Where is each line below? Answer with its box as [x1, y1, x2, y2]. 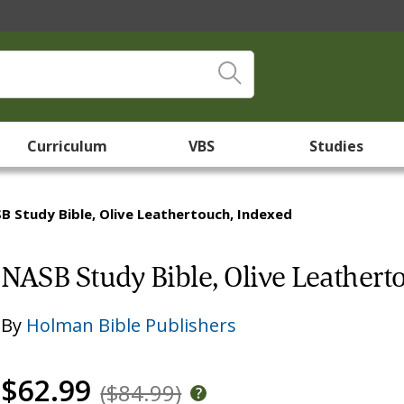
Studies [309, 136, 364, 156]
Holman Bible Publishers [26, 313, 237, 337]
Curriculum [27, 136, 108, 156]
